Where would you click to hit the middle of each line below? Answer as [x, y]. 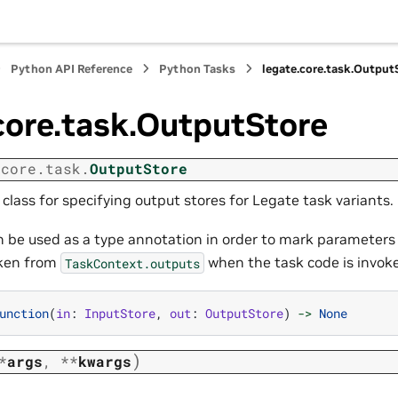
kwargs [105, 362]
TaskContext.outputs [132, 263]
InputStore [120, 313]
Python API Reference [72, 69]
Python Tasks [198, 69]
